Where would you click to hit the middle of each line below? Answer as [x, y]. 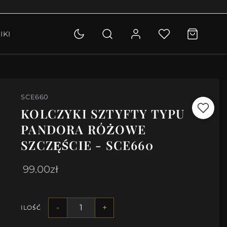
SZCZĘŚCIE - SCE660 [87, 145]
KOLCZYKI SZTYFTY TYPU [103, 114]
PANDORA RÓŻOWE [84, 129]
